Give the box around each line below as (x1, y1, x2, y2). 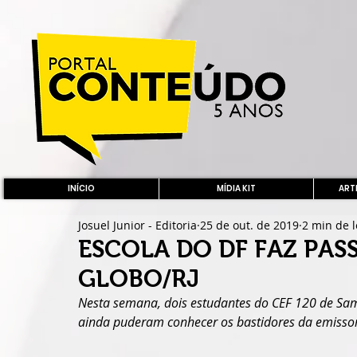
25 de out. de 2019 (200, 217, 299, 233)
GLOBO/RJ (78, 265, 199, 292)
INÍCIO (68, 182, 95, 194)
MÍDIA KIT (217, 182, 256, 194)
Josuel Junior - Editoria (78, 217, 197, 233)
